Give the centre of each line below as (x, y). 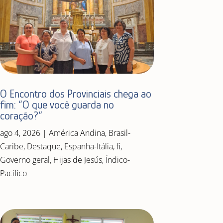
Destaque (44, 147)
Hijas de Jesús (77, 160)
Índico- (117, 160)
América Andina (77, 133)
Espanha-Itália (88, 147)
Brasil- (119, 133)
